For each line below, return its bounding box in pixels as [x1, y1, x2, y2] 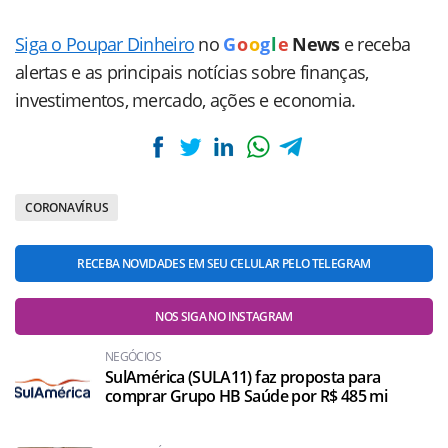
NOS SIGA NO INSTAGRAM [155, 308, 293, 325]
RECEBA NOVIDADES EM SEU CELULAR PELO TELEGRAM [77, 255, 371, 272]
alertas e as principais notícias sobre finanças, [15, 60, 369, 84]
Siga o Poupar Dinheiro [15, 32, 195, 56]
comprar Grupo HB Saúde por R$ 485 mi [105, 385, 387, 407]
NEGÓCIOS [105, 348, 161, 365]
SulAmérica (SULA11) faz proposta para [105, 366, 381, 388]
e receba [343, 32, 411, 56]
